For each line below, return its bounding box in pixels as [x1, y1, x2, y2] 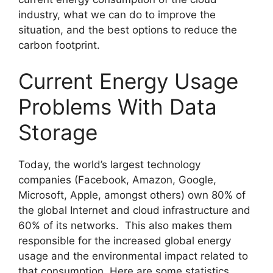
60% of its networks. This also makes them [18, 219, 232, 232]
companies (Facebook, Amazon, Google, [18, 174, 216, 186]
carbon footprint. [18, 38, 100, 51]
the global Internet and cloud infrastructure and [18, 204, 250, 216]
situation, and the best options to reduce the [18, 23, 237, 36]
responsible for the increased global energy [18, 235, 231, 247]
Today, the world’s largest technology [18, 158, 200, 171]
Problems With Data [18, 94, 217, 119]
